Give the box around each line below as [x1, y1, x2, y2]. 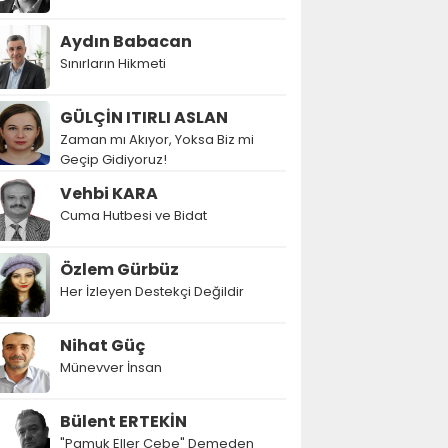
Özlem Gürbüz [60, 258, 179, 281]
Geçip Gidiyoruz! [60, 150, 167, 169]
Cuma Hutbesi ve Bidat [60, 206, 207, 225]
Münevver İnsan [60, 358, 162, 377]
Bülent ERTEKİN [60, 410, 187, 433]
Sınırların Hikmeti [60, 54, 166, 73]
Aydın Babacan [60, 30, 192, 53]
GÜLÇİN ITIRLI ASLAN [60, 106, 228, 129]
